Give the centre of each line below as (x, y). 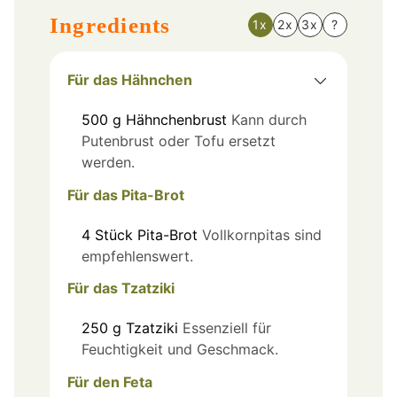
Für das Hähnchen (130, 79)
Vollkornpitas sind (262, 234)
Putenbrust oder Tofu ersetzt (179, 140)
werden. (108, 162)
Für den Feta (110, 382)
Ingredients (110, 25)
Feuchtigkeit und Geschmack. (180, 350)
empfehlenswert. (137, 256)
